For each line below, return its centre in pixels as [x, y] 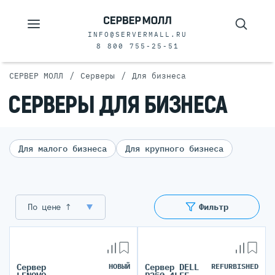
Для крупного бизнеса [174, 149]
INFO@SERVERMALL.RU [137, 34]
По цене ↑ [49, 207]
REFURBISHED [235, 266]
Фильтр [214, 207]
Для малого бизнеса [63, 149]
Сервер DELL [172, 267]
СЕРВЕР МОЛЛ [36, 76]
